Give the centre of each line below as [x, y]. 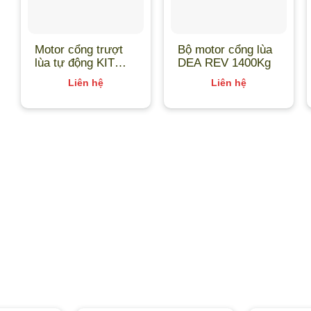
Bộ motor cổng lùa [225, 50]
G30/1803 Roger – [82, 76]
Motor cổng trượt [79, 50]
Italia [48, 89]
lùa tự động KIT [75, 63]
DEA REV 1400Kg [225, 63]
